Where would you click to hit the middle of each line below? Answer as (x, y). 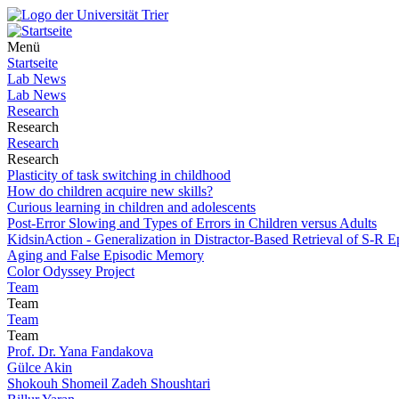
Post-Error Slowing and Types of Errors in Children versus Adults (192, 223)
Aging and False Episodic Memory (106, 255)
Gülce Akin (40, 367)
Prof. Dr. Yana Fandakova (80, 351)
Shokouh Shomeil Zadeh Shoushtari (109, 383)
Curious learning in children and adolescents (131, 207)
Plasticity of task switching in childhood (119, 175)
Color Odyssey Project (71, 271)
